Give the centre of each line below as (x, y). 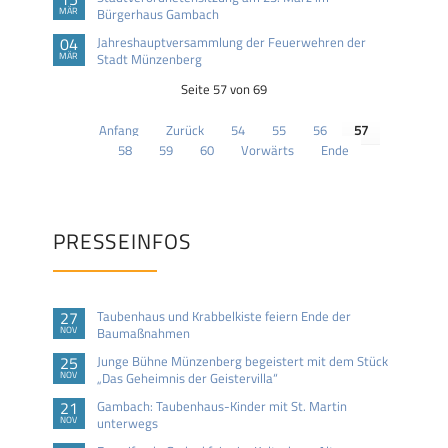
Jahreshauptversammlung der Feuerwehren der (231, 42)
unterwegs (127, 423)
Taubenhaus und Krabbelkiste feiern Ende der (223, 316)
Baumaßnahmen (143, 333)
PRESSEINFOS (122, 240)
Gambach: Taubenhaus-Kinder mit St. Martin (221, 406)
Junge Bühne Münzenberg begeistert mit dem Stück (242, 361)
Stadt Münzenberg (149, 59)
